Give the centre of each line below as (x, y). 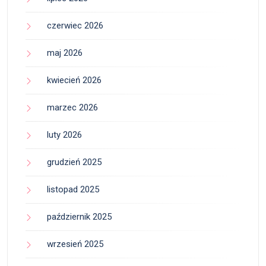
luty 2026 (64, 134)
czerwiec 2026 (75, 25)
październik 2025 (79, 216)
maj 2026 (65, 53)
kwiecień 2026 (74, 80)
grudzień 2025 (74, 162)
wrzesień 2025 (75, 244)
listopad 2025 (73, 189)
